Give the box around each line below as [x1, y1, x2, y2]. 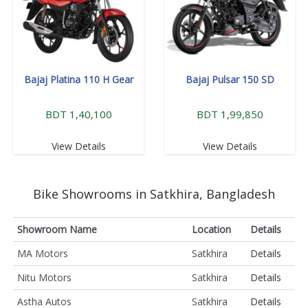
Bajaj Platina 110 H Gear [23, 72, 133, 86]
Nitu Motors [17, 270, 71, 284]
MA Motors [17, 246, 68, 260]
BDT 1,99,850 [196, 107, 263, 121]
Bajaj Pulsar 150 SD [185, 72, 274, 86]
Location [192, 222, 231, 236]
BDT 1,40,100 [45, 107, 112, 121]
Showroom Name [17, 222, 97, 236]
